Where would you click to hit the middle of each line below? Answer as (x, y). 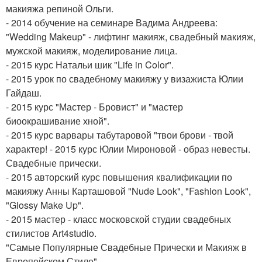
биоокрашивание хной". (58, 121)
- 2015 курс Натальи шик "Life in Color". (90, 65)
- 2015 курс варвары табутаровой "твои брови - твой (120, 135)
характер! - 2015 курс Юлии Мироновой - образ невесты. (128, 149)
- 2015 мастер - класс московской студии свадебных (118, 219)
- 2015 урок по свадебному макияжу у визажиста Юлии (125, 79)
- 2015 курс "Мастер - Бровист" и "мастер (94, 107)
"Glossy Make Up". (45, 205)
